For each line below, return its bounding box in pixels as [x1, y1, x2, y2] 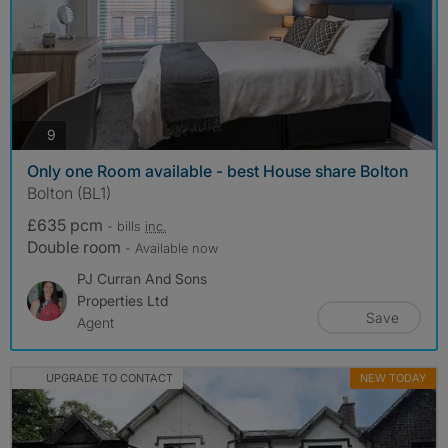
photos [55, 125, 99, 143]
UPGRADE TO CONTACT [45, 370, 173, 385]
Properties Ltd [77, 291, 168, 309]
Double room [27, 236, 125, 257]
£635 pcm [27, 214, 107, 235]
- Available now [125, 239, 218, 256]
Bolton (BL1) [27, 182, 111, 203]
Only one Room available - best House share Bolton [27, 160, 408, 181]
